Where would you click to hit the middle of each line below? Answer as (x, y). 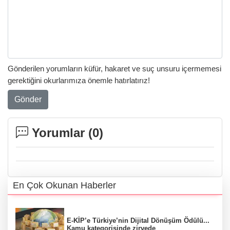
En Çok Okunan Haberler (64, 185)
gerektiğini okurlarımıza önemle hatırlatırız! (79, 81)
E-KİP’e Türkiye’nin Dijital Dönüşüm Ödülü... (138, 220)
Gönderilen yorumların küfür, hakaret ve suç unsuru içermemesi (114, 69)
